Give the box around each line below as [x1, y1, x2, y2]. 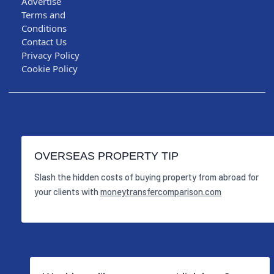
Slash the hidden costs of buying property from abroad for [34, 171, 259, 183]
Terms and [21, 8, 65, 21]
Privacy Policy [21, 48, 80, 61]
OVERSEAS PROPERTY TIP [34, 149, 179, 162]
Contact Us [21, 35, 67, 48]
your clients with [34, 186, 100, 198]
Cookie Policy [21, 62, 78, 75]
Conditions [21, 21, 67, 34]
